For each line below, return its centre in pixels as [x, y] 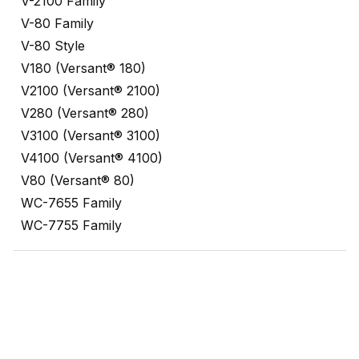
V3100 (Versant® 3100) [91, 136]
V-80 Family [57, 24]
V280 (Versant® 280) [85, 113]
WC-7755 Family [71, 226]
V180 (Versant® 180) [83, 69]
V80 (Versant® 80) [78, 181]
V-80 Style [53, 46]
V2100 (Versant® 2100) [91, 91]
